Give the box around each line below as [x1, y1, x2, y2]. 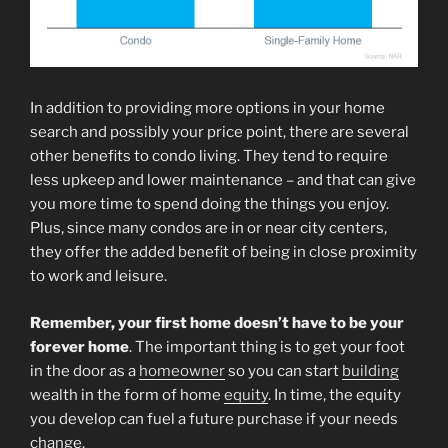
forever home [30, 337, 129, 356]
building [342, 361, 399, 380]
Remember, [30, 313, 115, 332]
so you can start [225, 361, 342, 380]
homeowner [139, 361, 225, 380]
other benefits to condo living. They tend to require [30, 147, 388, 166]
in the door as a [30, 361, 139, 380]
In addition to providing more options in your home [30, 99, 385, 118]
